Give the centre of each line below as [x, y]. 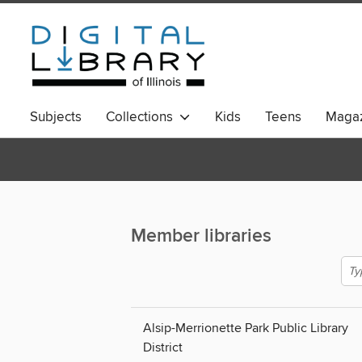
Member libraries [201, 237]
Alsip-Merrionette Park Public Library [246, 328]
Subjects [56, 117]
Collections [143, 117]
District [163, 348]
